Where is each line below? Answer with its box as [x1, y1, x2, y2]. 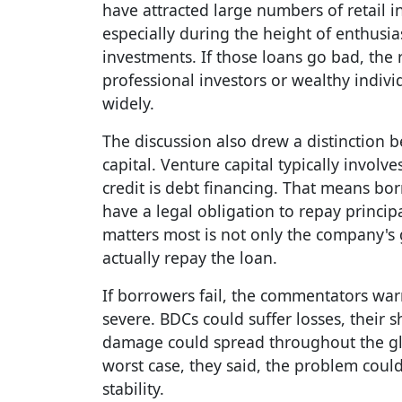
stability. [102, 378, 164, 400]
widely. [102, 92, 154, 115]
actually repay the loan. [102, 247, 277, 269]
